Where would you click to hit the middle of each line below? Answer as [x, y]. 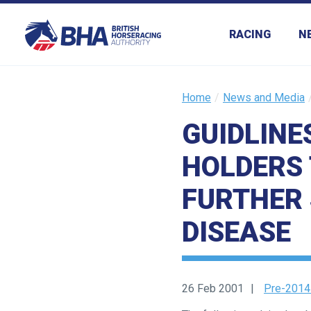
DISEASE [236, 232]
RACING [250, 34]
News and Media [264, 98]
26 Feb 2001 [213, 288]
